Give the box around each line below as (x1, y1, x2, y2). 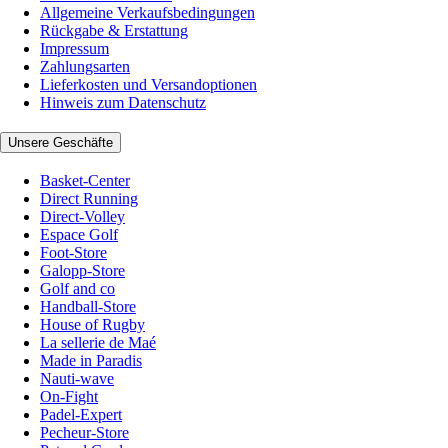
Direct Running (40, 190, 138, 208)
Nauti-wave (40, 370, 114, 388)
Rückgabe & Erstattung (40, 21, 188, 39)
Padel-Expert (40, 406, 122, 424)
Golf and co (40, 280, 115, 298)
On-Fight (40, 388, 98, 406)
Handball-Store (40, 298, 136, 316)
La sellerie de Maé (40, 334, 156, 352)
